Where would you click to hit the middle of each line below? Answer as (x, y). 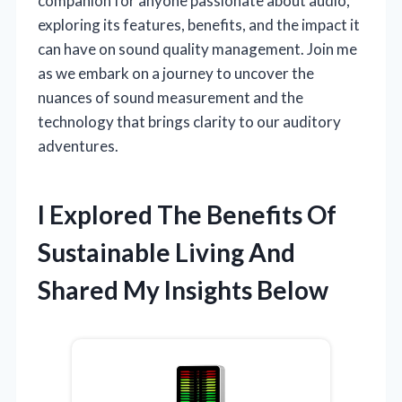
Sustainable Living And (166, 252)
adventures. (78, 145)
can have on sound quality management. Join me (197, 48)
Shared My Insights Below (183, 289)
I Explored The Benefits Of (187, 214)
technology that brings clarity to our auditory (189, 121)
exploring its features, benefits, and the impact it (199, 24)
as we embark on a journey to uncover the (176, 73)
